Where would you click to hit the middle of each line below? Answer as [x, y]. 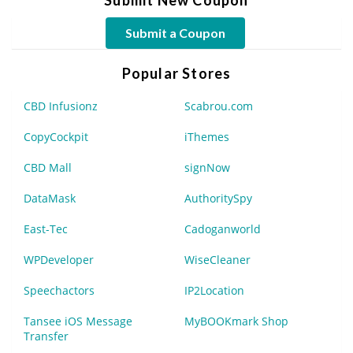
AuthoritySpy [218, 198]
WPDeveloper [59, 259]
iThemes [207, 136]
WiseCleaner [217, 259]
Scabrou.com [219, 106]
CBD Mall [48, 167]
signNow [207, 167]
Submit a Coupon [175, 32]
